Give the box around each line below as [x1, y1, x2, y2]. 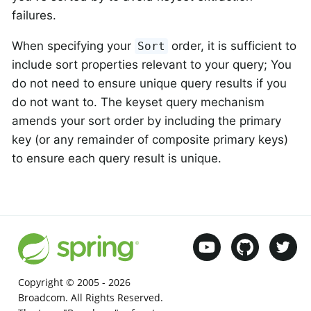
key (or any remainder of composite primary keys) [12, 132, 288, 146]
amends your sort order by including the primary [12, 113, 281, 128]
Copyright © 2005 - [17, 275, 108, 289]
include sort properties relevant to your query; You [12, 57, 292, 72]
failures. [12, 8, 56, 22]
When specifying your [12, 38, 135, 53]
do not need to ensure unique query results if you [12, 76, 287, 90]
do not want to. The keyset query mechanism [12, 94, 264, 109]
